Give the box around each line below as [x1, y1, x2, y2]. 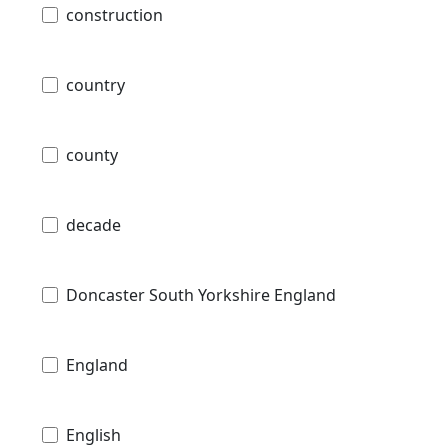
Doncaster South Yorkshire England [66, 283, 336, 306]
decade [66, 213, 121, 236]
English [66, 423, 121, 446]
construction [66, 3, 163, 26]
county [66, 143, 118, 166]
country [66, 73, 125, 96]
